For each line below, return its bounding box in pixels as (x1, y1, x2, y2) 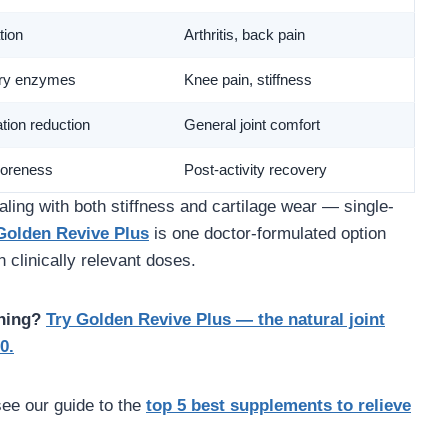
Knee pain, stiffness (184, 72, 312, 89)
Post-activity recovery (184, 162, 327, 179)
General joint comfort (184, 117, 320, 134)
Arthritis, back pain (184, 27, 305, 44)
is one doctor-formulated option (149, 224, 386, 244)
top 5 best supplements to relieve (146, 396, 411, 416)
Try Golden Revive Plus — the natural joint (46, 310, 385, 330)
